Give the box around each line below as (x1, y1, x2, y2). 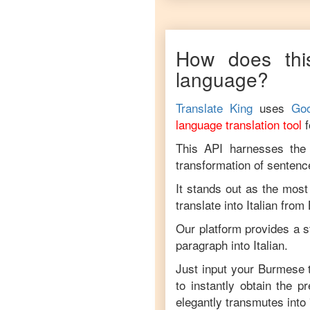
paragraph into (176, 236, 250, 253)
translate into (176, 196, 246, 213)
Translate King (176, 99, 253, 116)
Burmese (257, 259, 304, 277)
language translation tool (176, 116, 302, 133)
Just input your (176, 259, 258, 277)
